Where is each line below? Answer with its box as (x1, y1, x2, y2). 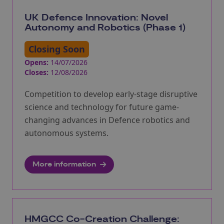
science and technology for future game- (24, 101, 179, 112)
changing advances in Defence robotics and (24, 114, 190, 125)
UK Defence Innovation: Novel (24, 11, 168, 24)
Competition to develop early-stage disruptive (24, 88, 197, 99)
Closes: (24, 67, 48, 77)
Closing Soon (28, 42, 85, 55)
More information (32, 159, 96, 169)
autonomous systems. (24, 127, 108, 138)
